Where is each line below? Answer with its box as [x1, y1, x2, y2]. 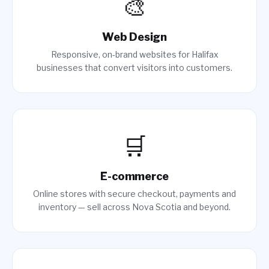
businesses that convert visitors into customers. [37, 62, 232, 73]
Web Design [101, 31, 168, 43]
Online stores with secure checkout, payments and [33, 189, 236, 199]
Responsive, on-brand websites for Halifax [50, 49, 219, 59]
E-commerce [100, 170, 169, 183]
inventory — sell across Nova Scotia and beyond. [38, 202, 231, 212]
